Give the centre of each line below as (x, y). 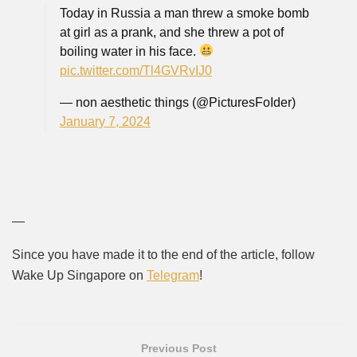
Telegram (173, 275)
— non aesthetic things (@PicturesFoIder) (178, 102)
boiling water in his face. (129, 51)
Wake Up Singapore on (79, 275)
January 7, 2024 (105, 121)
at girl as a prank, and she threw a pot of (172, 32)
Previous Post (178, 348)
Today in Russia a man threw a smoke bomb (184, 13)
